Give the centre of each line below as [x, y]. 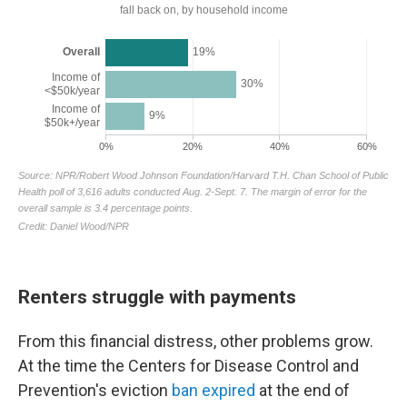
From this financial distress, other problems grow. [196, 341]
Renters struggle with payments [157, 297]
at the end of [303, 390]
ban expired [212, 390]
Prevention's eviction [93, 390]
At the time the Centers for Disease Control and [189, 366]
